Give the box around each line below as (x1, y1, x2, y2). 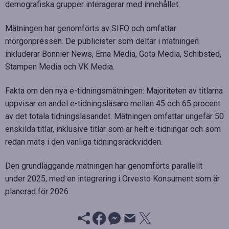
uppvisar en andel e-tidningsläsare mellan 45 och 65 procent (5, 98, 220, 108)
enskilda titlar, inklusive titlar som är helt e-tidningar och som (5, 124, 221, 134)
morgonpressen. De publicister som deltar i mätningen (5, 36, 199, 46)
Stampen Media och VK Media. (5, 61, 114, 72)
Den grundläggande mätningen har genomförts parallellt (5, 161, 202, 171)
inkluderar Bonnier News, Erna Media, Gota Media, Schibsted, (5, 49, 221, 59)
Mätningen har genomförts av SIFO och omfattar (5, 23, 176, 33)
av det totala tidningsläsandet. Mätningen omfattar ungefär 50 (5, 111, 224, 121)
